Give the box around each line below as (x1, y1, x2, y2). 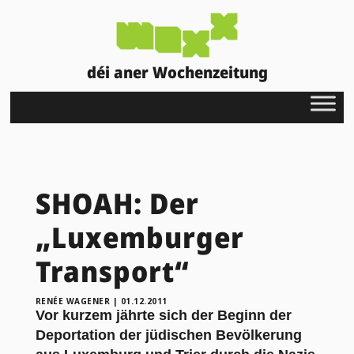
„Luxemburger (35, 217, 244, 257)
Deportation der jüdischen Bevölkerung (35, 326, 302, 343)
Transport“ (35, 251, 190, 291)
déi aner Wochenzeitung (86, 61, 268, 83)
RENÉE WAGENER (35, 295, 111, 307)
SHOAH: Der (35, 183, 199, 223)
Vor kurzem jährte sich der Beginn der (35, 307, 292, 323)
